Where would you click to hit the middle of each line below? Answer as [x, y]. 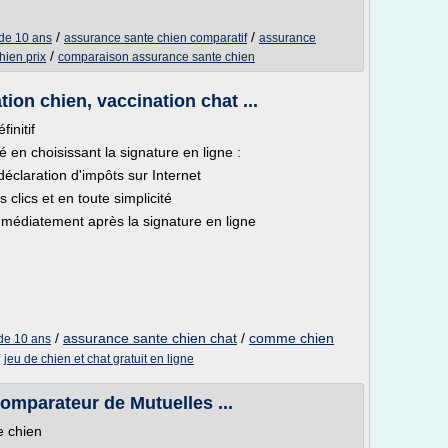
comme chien [291, 338]
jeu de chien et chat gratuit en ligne [99, 359]
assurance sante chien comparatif [155, 38]
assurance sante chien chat [150, 338]
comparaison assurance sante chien [156, 57]
